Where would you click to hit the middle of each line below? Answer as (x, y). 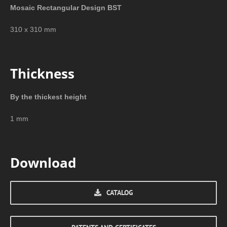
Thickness (42, 73)
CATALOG (120, 192)
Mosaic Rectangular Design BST (66, 7)
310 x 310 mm (33, 29)
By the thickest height (48, 97)
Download (43, 163)
